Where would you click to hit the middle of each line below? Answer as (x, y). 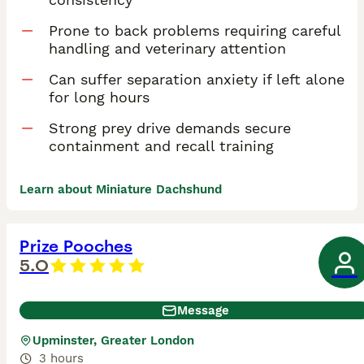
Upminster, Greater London (113, 341)
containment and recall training (161, 146)
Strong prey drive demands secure (170, 128)
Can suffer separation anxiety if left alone (197, 80)
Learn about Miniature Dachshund (121, 190)
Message (203, 311)
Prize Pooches (76, 247)
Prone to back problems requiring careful (195, 31)
